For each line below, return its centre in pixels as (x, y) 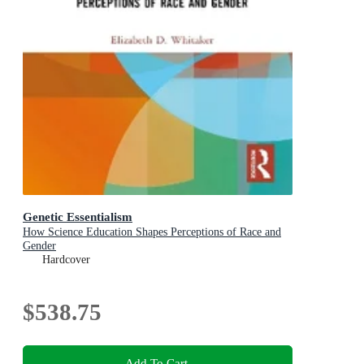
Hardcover (66, 259)
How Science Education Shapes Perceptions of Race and (152, 232)
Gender (39, 245)
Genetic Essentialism (78, 216)
